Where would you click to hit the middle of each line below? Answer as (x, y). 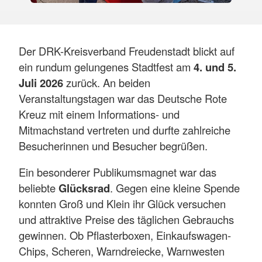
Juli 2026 (41, 82)
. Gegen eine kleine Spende (175, 188)
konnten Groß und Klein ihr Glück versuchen (122, 204)
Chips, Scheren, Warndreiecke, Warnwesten (122, 251)
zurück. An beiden (107, 82)
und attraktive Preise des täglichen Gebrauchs (126, 220)
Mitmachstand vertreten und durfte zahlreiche (125, 130)
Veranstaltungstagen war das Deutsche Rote (123, 98)
